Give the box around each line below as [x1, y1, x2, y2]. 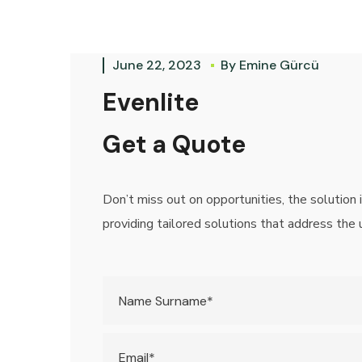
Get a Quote [103, 128, 246, 160]
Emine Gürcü [239, 57, 319, 74]
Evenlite [103, 86, 199, 118]
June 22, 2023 [112, 57, 204, 74]
